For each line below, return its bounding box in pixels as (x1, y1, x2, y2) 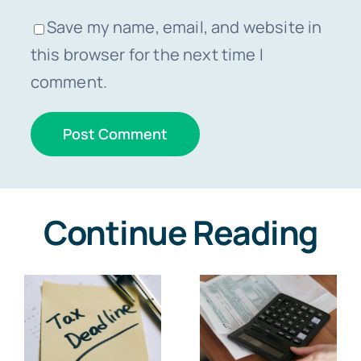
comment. (30, 71, 108, 93)
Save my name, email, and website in (46, 16, 322, 39)
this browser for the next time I (30, 44, 263, 66)
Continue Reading (43, 210, 318, 255)
